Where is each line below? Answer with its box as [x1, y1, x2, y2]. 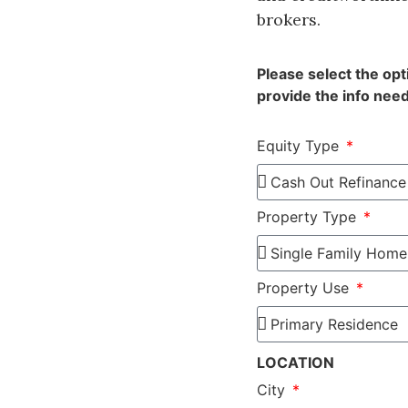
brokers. [257, 8, 321, 30]
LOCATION [257, 352, 334, 372]
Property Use [257, 278, 353, 297]
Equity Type [257, 136, 343, 155]
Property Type [257, 207, 361, 226]
